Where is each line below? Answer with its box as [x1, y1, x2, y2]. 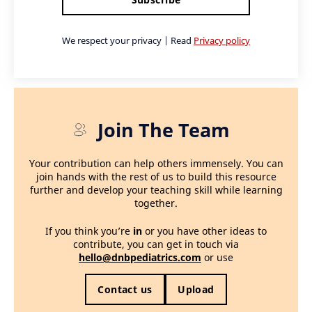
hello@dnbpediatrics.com [79, 251, 201, 265]
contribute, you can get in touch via [73, 237, 239, 251]
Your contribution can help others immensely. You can [29, 157, 283, 171]
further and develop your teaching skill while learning [29, 183, 283, 197]
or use [201, 251, 233, 265]
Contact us [97, 283, 153, 297]
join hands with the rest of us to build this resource [36, 170, 276, 184]
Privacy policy [194, 33, 250, 47]
